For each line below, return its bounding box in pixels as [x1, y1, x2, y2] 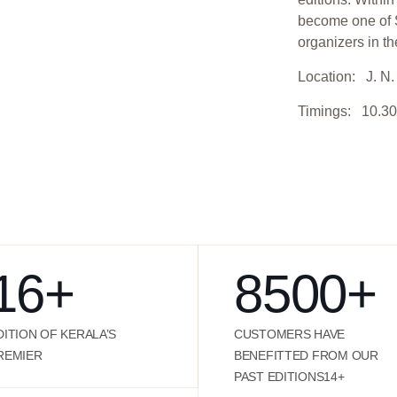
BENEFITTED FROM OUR [234, 348, 378, 362]
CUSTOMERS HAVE [234, 327, 346, 341]
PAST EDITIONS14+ [234, 370, 345, 384]
